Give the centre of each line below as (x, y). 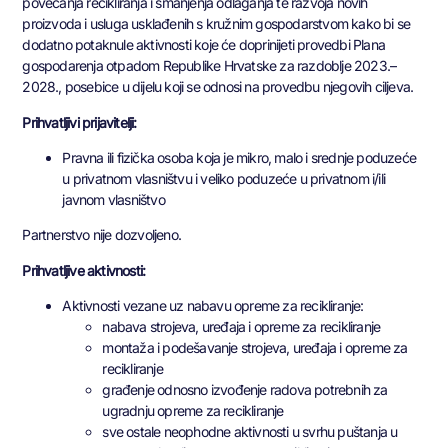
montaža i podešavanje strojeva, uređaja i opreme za (255, 348)
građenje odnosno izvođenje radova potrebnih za (245, 390)
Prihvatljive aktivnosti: (84, 270)
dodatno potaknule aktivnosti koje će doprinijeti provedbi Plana (203, 45)
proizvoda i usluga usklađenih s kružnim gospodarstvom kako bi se (216, 24)
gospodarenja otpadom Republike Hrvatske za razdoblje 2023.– (209, 66)
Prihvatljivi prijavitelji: (79, 122)
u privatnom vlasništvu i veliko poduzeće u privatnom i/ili (223, 179)
